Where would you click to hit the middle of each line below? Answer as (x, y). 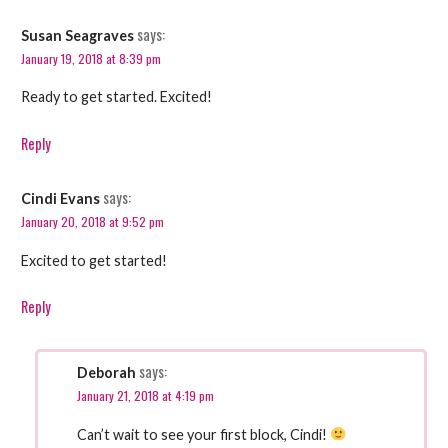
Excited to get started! (93, 260)
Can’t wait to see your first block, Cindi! (204, 434)
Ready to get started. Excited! (116, 96)
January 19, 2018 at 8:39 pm (90, 58)
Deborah (107, 373)
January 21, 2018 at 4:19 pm (146, 396)
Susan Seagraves (77, 35)
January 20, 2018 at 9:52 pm (92, 222)
